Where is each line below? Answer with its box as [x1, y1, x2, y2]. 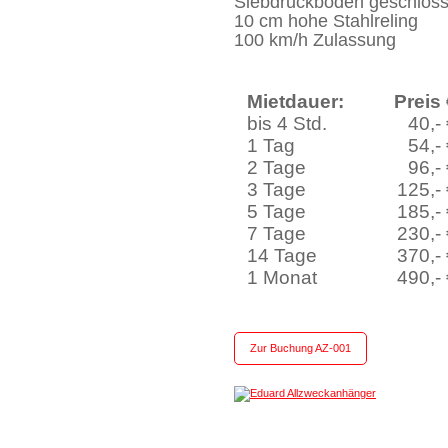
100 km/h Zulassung [234, 30, 396, 50]
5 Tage [247, 201, 307, 222]
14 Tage [247, 245, 318, 266]
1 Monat [247, 267, 328, 288]
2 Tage [247, 157, 307, 178]
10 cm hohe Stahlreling [234, 11, 418, 31]
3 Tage [247, 179, 307, 200]
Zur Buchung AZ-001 [250, 342, 351, 354]
